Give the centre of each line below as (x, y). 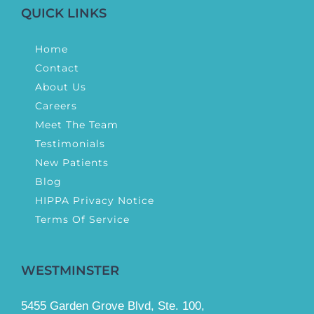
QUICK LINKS (64, 14)
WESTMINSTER (70, 271)
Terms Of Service (82, 220)
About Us (61, 87)
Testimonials (70, 144)
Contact (57, 68)
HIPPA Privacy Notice (95, 201)
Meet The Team (77, 125)
